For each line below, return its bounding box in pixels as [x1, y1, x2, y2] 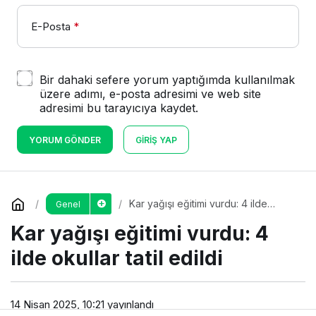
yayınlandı [104, 298, 154, 312]
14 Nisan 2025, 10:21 [11, 298, 104, 312]
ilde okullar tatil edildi [11, 245, 223, 270]
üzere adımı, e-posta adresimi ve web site [39, 86, 261, 101]
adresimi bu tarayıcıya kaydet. [39, 100, 198, 115]
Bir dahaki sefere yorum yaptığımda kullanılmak [39, 72, 295, 87]
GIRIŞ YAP [135, 134, 177, 145]
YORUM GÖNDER [29, 134, 101, 145]
